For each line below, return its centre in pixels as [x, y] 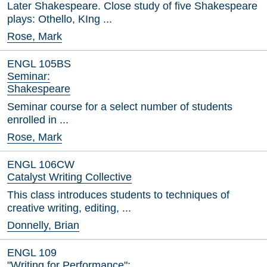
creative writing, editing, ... [69, 208]
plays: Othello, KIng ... [60, 19]
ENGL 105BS [39, 64]
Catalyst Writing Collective [69, 177]
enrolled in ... [38, 120]
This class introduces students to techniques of [118, 195]
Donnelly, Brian [43, 225]
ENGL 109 [32, 253]
